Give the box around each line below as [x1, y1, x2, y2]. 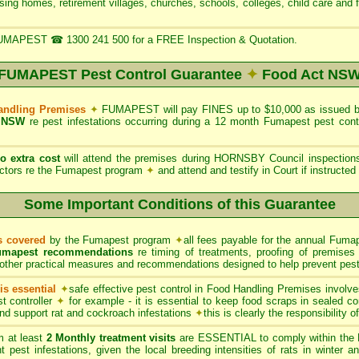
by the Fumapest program [46, 234, 175, 246]
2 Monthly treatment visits [46, 332, 176, 344]
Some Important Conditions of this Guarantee [23, 196, 336, 212]
